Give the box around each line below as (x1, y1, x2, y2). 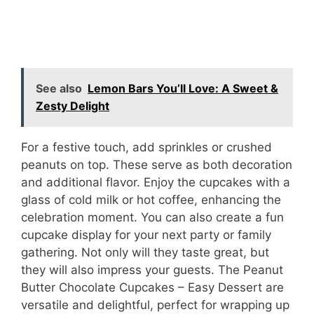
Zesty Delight (36, 99, 109, 114)
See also (36, 81, 82, 96)
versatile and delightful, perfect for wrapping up (21, 298, 289, 313)
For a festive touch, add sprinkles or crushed (21, 140, 272, 155)
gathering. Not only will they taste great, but (21, 245, 269, 260)
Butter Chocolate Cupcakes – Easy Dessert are (21, 280, 284, 295)
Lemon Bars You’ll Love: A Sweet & (88, 81, 278, 96)
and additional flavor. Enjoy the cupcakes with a (21, 175, 290, 190)
